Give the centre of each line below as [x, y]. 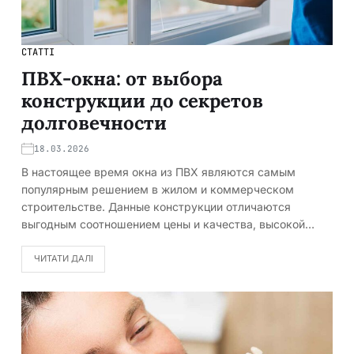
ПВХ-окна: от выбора [122, 79]
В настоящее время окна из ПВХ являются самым [158, 172]
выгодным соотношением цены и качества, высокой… [168, 224]
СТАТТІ [38, 53]
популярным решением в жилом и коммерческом [158, 190]
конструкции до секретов [142, 101]
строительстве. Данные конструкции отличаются [156, 207]
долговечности [94, 123]
